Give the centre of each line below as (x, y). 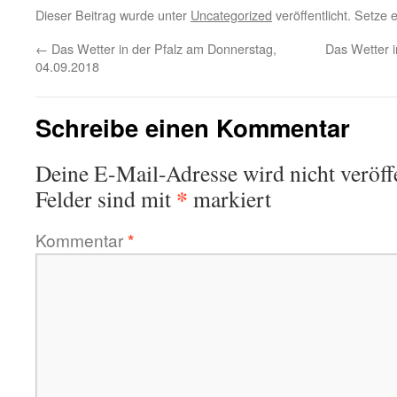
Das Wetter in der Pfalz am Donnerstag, (162, 48)
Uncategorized (231, 15)
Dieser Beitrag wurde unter (113, 15)
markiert (230, 198)
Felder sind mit (106, 198)
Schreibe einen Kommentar (193, 127)
